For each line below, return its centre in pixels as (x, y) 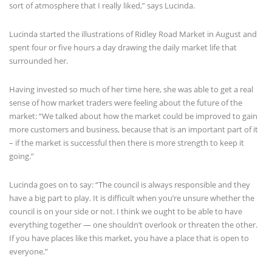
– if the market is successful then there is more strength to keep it (127, 142)
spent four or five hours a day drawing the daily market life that (123, 47)
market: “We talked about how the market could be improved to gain (133, 116)
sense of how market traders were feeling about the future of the (126, 102)
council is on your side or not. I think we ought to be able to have (126, 211)
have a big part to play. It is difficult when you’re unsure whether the (132, 198)
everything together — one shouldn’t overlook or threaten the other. (133, 224)
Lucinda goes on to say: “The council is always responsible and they (130, 184)
